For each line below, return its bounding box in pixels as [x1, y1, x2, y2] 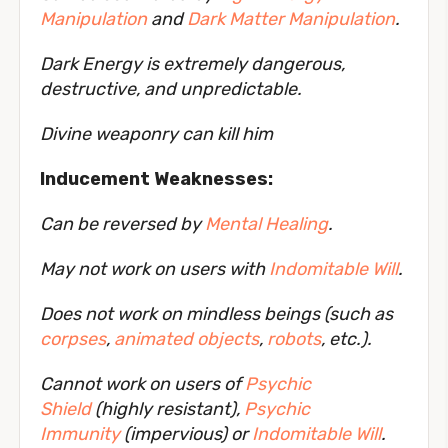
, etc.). [321, 328, 372, 351]
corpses [40, 328, 106, 351]
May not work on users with [40, 258, 269, 281]
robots [267, 328, 321, 351]
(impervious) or [120, 423, 252, 446]
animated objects [114, 328, 259, 351]
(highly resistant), [91, 398, 244, 421]
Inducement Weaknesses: [40, 168, 273, 191]
